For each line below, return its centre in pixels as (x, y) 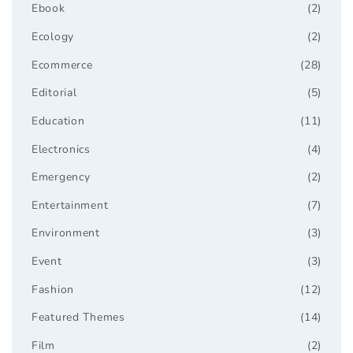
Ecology (53, 37)
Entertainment (70, 205)
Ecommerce (62, 65)
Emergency (61, 177)
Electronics (61, 149)
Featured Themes (78, 318)
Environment (66, 233)
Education (58, 121)
